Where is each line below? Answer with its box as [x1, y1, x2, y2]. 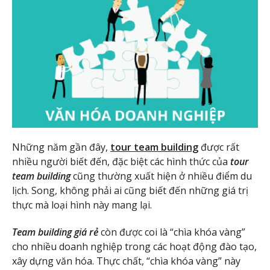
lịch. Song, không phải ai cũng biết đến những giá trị [12, 183, 248, 197]
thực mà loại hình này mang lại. [12, 198, 152, 212]
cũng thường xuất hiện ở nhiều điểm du [71, 169, 252, 183]
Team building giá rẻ [12, 225, 101, 239]
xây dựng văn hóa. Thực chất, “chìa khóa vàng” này [12, 254, 240, 268]
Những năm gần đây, [12, 140, 108, 154]
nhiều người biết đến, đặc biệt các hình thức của [12, 154, 230, 168]
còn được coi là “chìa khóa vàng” [101, 225, 245, 239]
